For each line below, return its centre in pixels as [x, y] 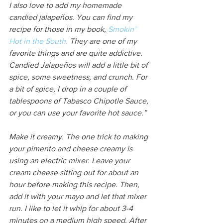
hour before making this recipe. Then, [75, 185]
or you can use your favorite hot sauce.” [78, 113]
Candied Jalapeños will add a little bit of [79, 65]
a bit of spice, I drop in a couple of [69, 89]
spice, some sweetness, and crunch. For [79, 77]
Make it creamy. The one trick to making [79, 137]
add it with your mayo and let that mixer [79, 197]
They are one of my [103, 41]
